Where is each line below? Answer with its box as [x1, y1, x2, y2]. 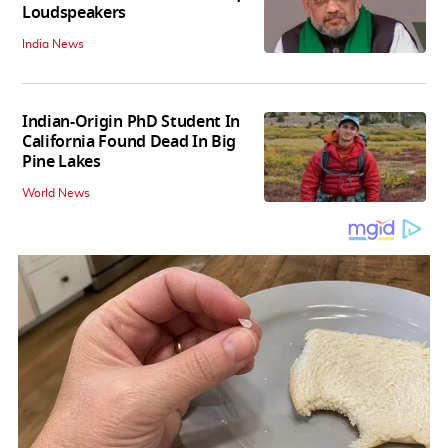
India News [22, 37, 84, 50]
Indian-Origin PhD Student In [22, 109, 241, 134]
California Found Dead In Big [22, 129, 237, 154]
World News [22, 186, 90, 199]
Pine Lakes [22, 149, 101, 174]
